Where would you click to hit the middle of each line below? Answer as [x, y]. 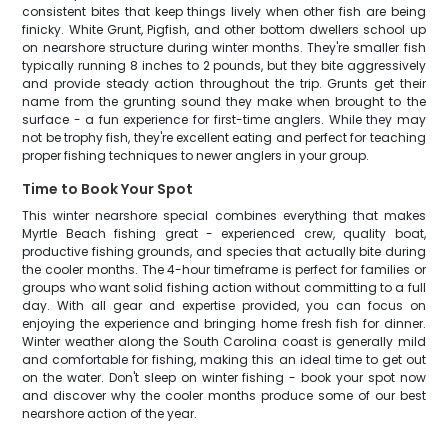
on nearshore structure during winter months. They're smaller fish [224, 47]
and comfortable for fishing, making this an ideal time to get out [224, 359]
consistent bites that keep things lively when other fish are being [224, 11]
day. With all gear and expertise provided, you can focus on [224, 305]
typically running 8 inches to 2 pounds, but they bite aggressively [224, 65]
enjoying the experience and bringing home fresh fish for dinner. [224, 323]
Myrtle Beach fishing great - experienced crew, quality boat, [224, 233]
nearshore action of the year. [110, 413]
